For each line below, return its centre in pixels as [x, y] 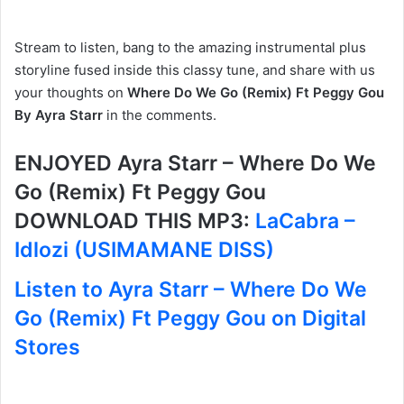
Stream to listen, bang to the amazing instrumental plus [190, 48]
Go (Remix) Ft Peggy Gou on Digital [190, 318]
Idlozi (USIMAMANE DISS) [144, 250]
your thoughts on [71, 93]
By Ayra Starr [59, 115]
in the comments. [160, 115]
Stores [47, 347]
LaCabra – [305, 221]
